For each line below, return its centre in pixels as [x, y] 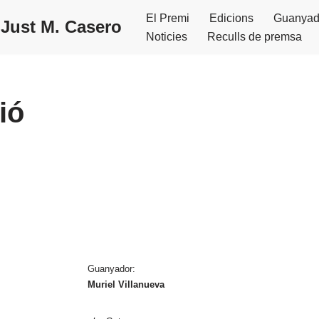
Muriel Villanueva [126, 284]
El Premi [168, 18]
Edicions [231, 18]
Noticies [167, 37]
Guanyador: [111, 269]
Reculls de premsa [255, 37]
